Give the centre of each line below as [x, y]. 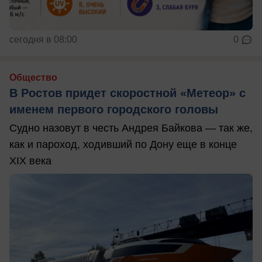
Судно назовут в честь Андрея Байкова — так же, [131, 128]
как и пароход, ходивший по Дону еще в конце [123, 144]
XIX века [30, 161]
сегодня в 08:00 [43, 39]
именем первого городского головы [114, 109]
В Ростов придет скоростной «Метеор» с [127, 93]
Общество [33, 77]
